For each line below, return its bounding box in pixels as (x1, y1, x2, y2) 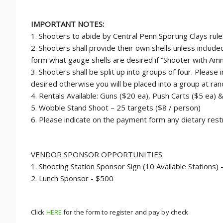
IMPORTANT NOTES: (31, 19, 104, 29)
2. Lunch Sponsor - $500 (31, 173, 113, 183)
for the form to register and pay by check (62, 208, 189, 217)
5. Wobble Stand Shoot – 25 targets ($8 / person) (31, 103, 201, 112)
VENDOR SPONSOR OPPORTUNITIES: (31, 149, 166, 159)
